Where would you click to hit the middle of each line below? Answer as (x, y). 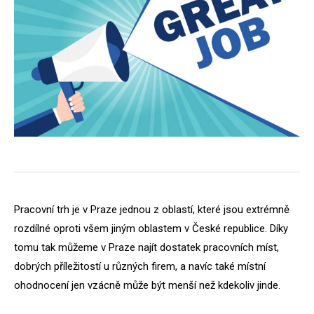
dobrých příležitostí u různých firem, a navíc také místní (140, 266)
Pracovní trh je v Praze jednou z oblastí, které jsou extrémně (152, 210)
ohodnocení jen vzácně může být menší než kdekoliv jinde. (147, 285)
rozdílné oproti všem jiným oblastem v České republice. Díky (151, 228)
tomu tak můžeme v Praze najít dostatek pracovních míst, (146, 247)
